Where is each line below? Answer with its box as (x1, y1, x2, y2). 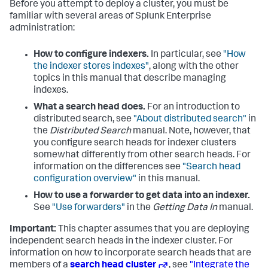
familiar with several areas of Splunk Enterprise (10, 12, 211, 22)
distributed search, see (33, 115, 133, 125)
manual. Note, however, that (131, 127, 251, 137)
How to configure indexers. (33, 50, 149, 60)
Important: (10, 225, 56, 235)
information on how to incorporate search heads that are (10, 249, 251, 259)
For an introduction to (145, 103, 240, 113)
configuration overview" (33, 175, 136, 185)
